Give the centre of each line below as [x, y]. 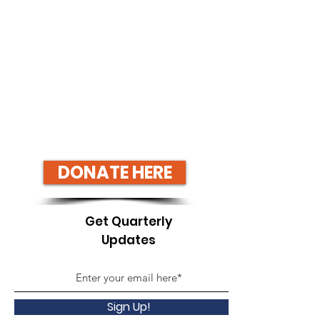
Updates [129, 240]
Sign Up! [129, 307]
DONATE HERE [115, 173]
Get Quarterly [129, 222]
